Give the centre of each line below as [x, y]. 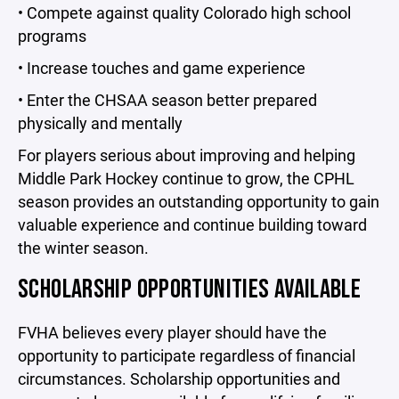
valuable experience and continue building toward [192, 224]
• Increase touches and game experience [162, 68]
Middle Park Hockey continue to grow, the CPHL [186, 178]
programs [52, 36]
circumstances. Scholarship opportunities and [179, 379]
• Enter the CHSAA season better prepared [167, 100]
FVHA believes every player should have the [172, 332]
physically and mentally [100, 123]
